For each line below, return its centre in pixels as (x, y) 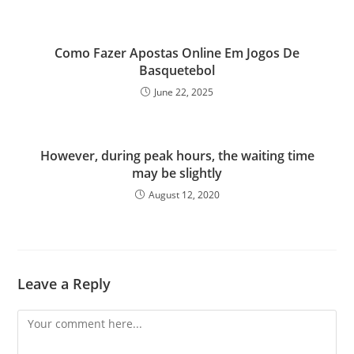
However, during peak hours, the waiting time (177, 155)
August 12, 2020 (184, 194)
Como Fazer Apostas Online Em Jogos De (177, 53)
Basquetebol (177, 70)
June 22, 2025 (184, 92)
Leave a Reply (64, 283)
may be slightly (177, 173)
